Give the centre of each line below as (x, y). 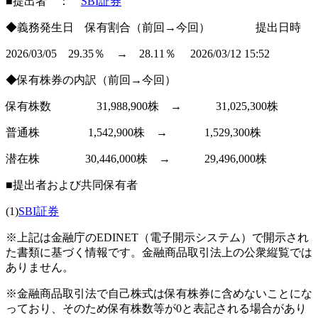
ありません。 (40, 268)
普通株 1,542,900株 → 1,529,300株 (133, 133)
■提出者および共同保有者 (72, 185)
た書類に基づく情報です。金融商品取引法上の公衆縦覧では (159, 253)
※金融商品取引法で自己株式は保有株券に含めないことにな (159, 294)
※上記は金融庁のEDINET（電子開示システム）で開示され (157, 238)
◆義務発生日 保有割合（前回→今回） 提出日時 (153, 28)
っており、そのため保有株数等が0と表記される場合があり (156, 309)
